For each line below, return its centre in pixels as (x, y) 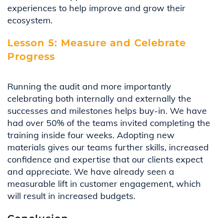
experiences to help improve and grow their (96, 8)
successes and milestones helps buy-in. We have (107, 111)
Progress (31, 57)
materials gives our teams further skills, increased (108, 147)
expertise (91, 160)
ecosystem (29, 20)
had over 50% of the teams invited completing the (109, 123)
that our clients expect (157, 160)
